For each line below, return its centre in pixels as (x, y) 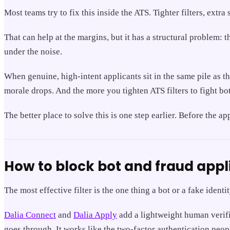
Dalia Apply (95, 215)
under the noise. (33, 51)
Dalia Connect (30, 215)
